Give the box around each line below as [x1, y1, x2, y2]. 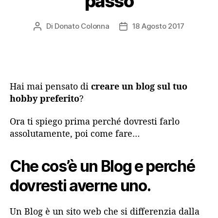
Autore [36, 21, 60, 31]
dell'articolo [123, 32, 163, 42]
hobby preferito [10, 92, 79, 104]
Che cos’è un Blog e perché [10, 157, 195, 176]
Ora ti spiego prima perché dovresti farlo [10, 115, 180, 127]
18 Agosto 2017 [132, 21, 185, 31]
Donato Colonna [54, 21, 109, 31]
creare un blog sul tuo [91, 80, 187, 92]
